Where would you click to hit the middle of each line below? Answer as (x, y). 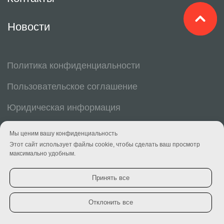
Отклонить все (111, 202)
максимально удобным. (42, 153)
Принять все (111, 177)
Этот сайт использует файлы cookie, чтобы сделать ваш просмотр (105, 144)
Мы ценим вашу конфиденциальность (63, 133)
